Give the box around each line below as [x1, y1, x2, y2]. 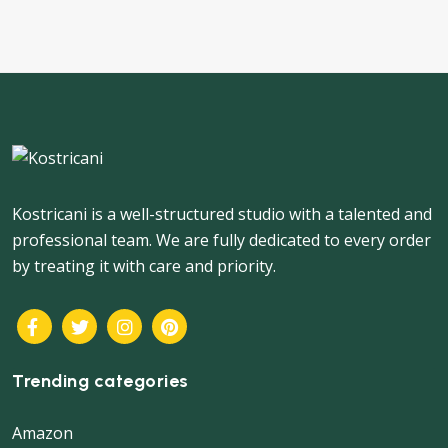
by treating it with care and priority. [12, 255, 276, 278]
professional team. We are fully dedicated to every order [12, 229, 431, 252]
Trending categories [12, 370, 189, 393]
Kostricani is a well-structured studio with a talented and [12, 203, 432, 226]
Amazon [12, 422, 73, 445]
